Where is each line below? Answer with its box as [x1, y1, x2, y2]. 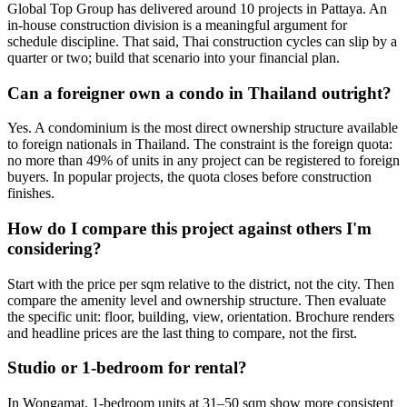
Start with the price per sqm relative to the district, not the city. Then [7, 275, 394, 292]
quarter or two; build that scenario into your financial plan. [7, 49, 340, 65]
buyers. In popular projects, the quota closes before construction [7, 169, 372, 185]
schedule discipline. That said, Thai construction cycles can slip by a [7, 33, 397, 49]
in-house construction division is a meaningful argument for [7, 16, 347, 33]
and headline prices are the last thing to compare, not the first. [7, 324, 357, 341]
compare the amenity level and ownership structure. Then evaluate [7, 292, 386, 308]
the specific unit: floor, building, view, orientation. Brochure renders [7, 308, 394, 324]
